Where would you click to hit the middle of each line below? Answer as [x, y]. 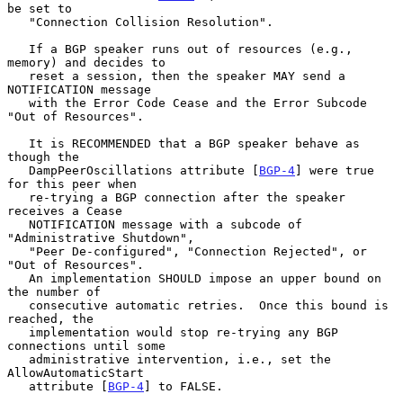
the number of [54, 291]
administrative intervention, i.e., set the [18, 359]
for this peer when [72, 184]
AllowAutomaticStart [76, 372]
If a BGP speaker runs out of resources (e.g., [18, 49]
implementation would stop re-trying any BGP [18, 332]
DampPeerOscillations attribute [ [144, 170]
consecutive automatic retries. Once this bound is [18, 305]
